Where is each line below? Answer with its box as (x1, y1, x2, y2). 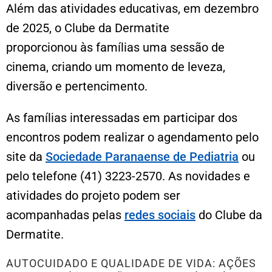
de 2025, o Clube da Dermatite (6, 20, 169, 35)
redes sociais (124, 207, 195, 222)
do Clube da (195, 207, 262, 222)
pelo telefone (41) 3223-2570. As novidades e (6, 168, 250, 183)
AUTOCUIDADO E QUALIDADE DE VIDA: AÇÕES (6, 256, 256, 270)
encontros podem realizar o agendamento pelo (6, 129, 259, 144)
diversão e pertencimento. (6, 78, 148, 93)
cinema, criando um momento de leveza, (6, 59, 225, 74)
